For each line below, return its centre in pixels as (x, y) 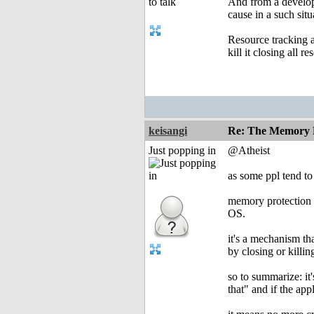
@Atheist (249, 151)
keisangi (168, 131)
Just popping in (182, 151)
